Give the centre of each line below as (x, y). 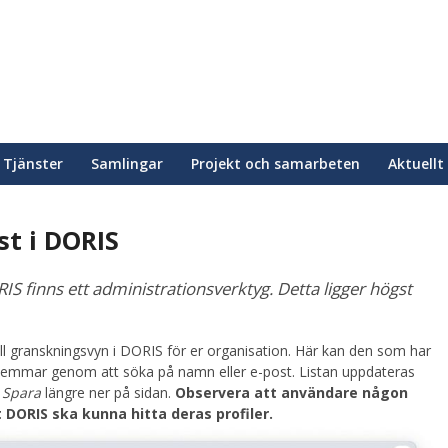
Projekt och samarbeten (275, 163)
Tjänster (33, 163)
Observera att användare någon (291, 392)
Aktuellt (416, 163)
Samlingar (127, 163)
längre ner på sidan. (108, 392)
